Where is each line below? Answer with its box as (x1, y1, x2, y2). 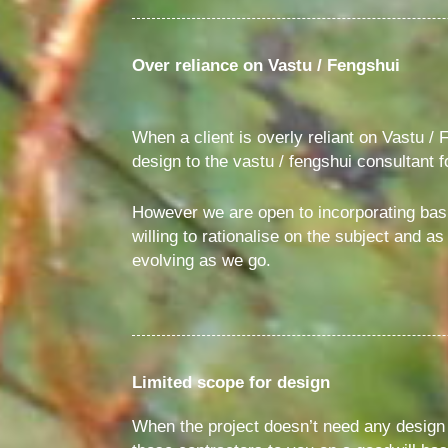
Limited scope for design (132, 372, 330, 392)
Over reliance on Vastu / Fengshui (132, 56, 400, 76)
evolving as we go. (132, 250, 271, 270)
